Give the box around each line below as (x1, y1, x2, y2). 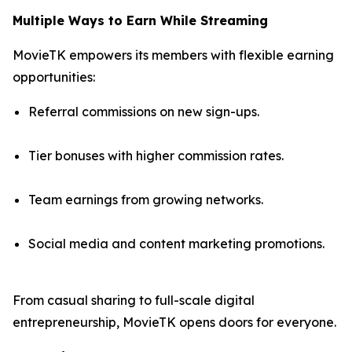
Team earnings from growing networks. (28, 191, 263, 207)
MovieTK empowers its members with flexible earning (13, 46, 334, 63)
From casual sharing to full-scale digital (13, 291, 255, 308)
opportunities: (13, 68, 95, 85)
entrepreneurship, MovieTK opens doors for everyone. (13, 313, 336, 330)
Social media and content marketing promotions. (28, 235, 324, 251)
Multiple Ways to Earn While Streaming (13, 12, 268, 28)
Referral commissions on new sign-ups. (28, 103, 259, 119)
